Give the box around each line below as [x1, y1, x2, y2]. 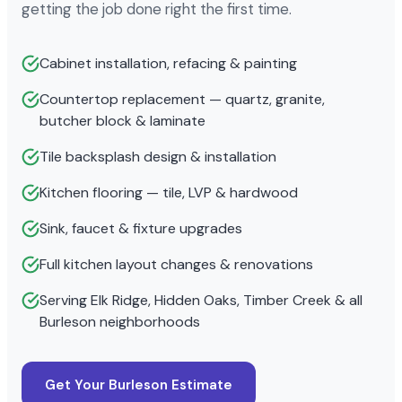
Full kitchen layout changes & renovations [39, 254, 313, 274]
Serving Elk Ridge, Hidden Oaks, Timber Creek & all [39, 290, 363, 310]
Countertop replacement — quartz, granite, [39, 89, 325, 109]
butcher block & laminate [39, 110, 205, 130]
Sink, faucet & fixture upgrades [39, 218, 242, 238]
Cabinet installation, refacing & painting [39, 53, 297, 73]
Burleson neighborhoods [39, 311, 200, 331]
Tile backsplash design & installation [39, 146, 276, 166]
